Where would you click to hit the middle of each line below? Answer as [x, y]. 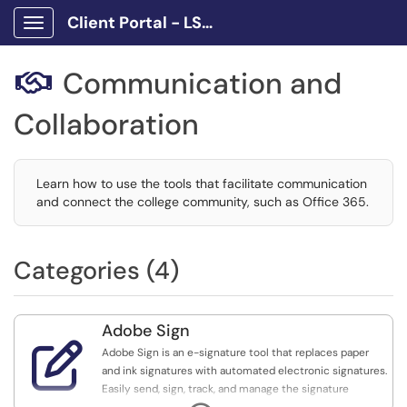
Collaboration [106, 124]
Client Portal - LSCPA [207, 23]
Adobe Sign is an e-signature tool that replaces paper [235, 352]
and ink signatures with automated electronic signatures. [244, 371]
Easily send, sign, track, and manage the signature [225, 389]
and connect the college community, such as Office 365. [203, 202]
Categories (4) [96, 270]
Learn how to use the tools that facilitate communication [202, 184]
